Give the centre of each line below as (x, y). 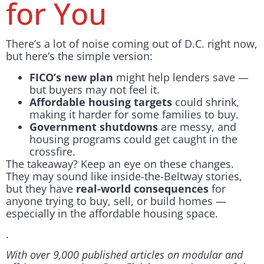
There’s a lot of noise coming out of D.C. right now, (132, 44)
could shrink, (206, 102)
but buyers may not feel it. (95, 89)
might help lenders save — (181, 77)
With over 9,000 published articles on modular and (124, 255)
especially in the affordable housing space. (112, 213)
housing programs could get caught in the (133, 139)
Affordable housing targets (101, 102)
